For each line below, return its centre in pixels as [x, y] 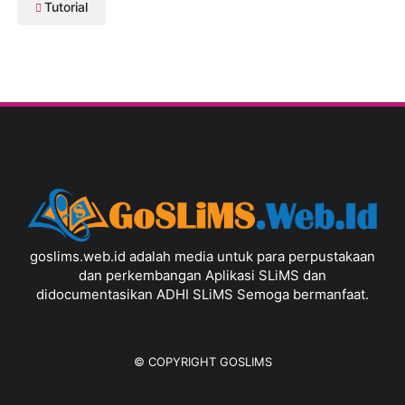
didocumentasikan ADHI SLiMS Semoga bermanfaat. [202, 294]
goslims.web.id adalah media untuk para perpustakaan [202, 256]
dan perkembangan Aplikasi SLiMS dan [202, 275]
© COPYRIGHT [176, 361]
